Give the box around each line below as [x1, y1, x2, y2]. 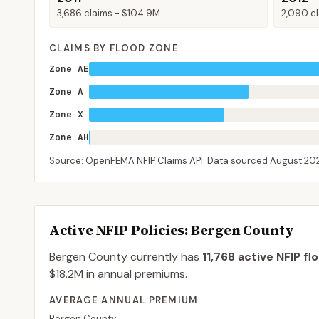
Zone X [49, 108, 83, 120]
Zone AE [49, 63, 89, 75]
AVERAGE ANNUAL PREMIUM [49, 294, 199, 306]
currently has [127, 249, 199, 264]
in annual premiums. [83, 266, 187, 281]
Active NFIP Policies [49, 221, 185, 239]
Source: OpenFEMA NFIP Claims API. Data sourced [49, 155, 270, 167]
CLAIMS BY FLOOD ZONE [49, 42, 179, 54]
